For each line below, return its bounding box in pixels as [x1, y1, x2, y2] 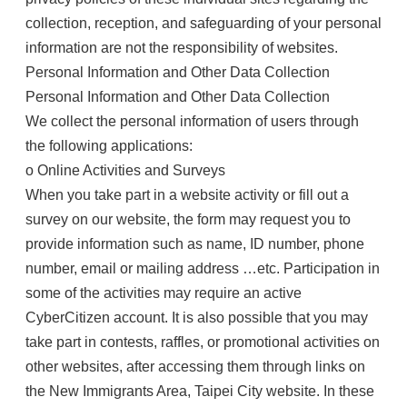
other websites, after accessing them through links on [25, 359, 365, 374]
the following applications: [25, 138, 193, 154]
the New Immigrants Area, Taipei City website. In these [25, 383, 374, 399]
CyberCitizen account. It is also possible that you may [25, 310, 368, 325]
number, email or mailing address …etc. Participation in [25, 261, 380, 276]
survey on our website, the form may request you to [25, 212, 351, 227]
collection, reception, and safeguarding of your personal [25, 15, 382, 31]
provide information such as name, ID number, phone [25, 236, 364, 252]
